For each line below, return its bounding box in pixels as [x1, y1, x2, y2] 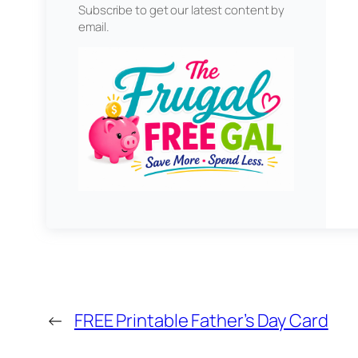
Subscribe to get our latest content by [78, 2, 285, 19]
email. [78, 18, 109, 36]
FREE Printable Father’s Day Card [74, 308, 328, 333]
